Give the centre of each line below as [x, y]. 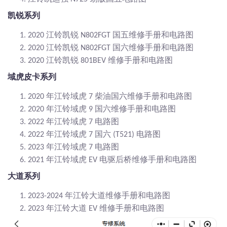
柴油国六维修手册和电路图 [143, 96]
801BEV [94, 61]
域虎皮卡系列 [32, 77]
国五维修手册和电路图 [153, 35]
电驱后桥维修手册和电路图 [148, 159]
